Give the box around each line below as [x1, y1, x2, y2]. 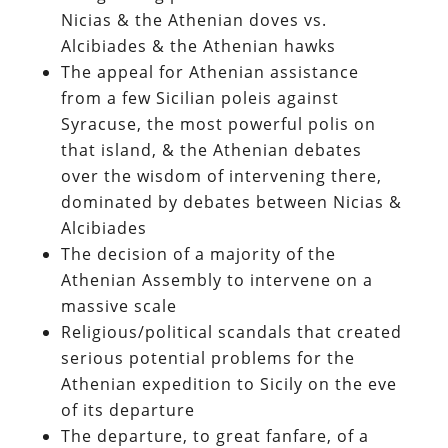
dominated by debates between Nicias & [60, 190, 402, 213]
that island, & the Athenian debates [60, 138, 362, 161]
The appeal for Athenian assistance [60, 60, 359, 83]
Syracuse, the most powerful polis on [60, 112, 376, 135]
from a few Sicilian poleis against [60, 86, 339, 109]
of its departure [60, 398, 195, 421]
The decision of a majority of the [60, 242, 336, 265]
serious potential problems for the [60, 346, 355, 369]
